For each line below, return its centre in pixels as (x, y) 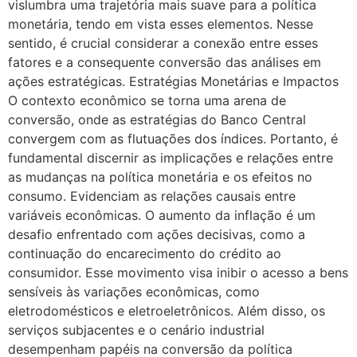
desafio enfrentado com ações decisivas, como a (157, 234)
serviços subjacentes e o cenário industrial (136, 330)
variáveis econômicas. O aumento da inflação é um (162, 215)
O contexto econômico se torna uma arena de (147, 100)
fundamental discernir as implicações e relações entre (171, 157)
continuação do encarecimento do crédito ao (145, 253)
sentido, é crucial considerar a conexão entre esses (163, 43)
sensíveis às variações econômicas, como (134, 291)
